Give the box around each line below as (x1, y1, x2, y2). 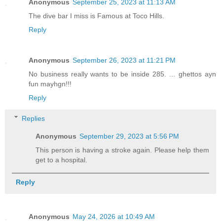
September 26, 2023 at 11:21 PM (73, 56, 176, 65)
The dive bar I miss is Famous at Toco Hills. (29, 12, 164, 20)
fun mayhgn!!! (29, 80, 72, 88)
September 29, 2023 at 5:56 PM (79, 132, 180, 140)
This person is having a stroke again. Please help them (36, 146, 209, 154)
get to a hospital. (36, 155, 88, 164)
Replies (22, 114, 45, 122)
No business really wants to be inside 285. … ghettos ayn (29, 70, 216, 78)
